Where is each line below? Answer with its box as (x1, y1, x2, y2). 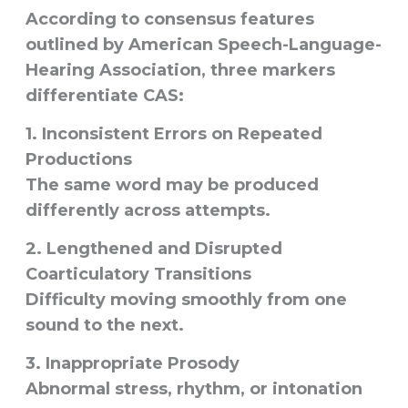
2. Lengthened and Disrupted (25, 239, 282, 260)
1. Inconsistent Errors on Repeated (25, 124, 322, 145)
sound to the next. (25, 315, 184, 336)
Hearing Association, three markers (25, 60, 335, 81)
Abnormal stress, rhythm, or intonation (25, 379, 362, 400)
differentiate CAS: (25, 86, 184, 107)
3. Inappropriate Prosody (25, 353, 240, 374)
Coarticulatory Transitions (25, 264, 251, 285)
